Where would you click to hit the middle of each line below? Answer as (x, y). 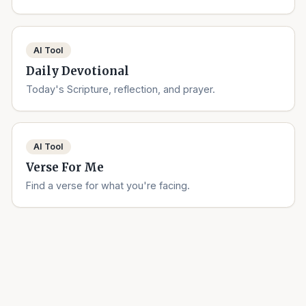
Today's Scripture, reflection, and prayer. (121, 89)
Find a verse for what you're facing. (108, 186)
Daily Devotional (78, 71)
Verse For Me (65, 168)
